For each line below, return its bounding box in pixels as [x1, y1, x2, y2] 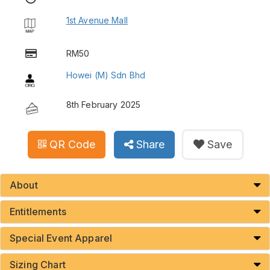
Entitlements [10, 206, 66, 218]
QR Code [49, 138, 95, 151]
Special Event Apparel [10, 232, 113, 245]
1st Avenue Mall [66, 15, 128, 26]
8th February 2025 [66, 99, 141, 110]
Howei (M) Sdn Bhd [66, 70, 146, 81]
